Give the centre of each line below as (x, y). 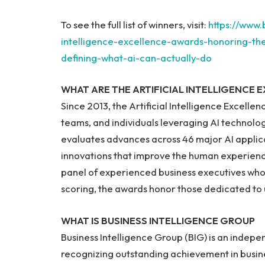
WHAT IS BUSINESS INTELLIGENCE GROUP (158, 220)
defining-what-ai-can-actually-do (136, 57)
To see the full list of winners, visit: (135, 24)
